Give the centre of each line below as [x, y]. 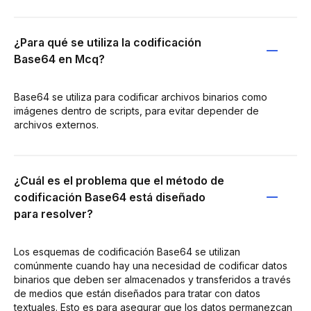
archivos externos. [56, 124]
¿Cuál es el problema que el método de [119, 180]
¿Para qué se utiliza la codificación [108, 42]
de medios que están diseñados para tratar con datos [137, 293]
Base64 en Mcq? [59, 59]
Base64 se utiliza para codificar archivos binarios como [141, 96]
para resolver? [53, 213]
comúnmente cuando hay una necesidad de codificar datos [151, 265]
